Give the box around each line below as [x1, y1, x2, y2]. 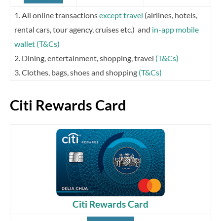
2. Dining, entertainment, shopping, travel [14, 53, 155, 63]
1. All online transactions [14, 10, 99, 20]
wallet [14, 38, 35, 48]
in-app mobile [152, 24, 199, 34]
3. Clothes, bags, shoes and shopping [14, 67, 139, 77]
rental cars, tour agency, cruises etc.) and [14, 24, 152, 34]
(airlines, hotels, [143, 10, 197, 20]
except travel [99, 10, 143, 20]
